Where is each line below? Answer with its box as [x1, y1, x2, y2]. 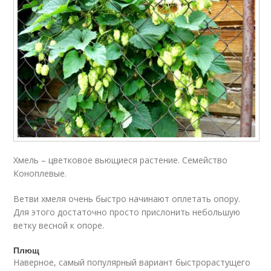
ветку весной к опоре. [13, 220, 105, 232]
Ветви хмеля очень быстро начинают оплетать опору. [13, 193, 241, 205]
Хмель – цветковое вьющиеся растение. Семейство [13, 154, 228, 166]
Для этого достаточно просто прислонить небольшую [13, 206, 241, 218]
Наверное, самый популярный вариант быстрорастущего [13, 256, 251, 269]
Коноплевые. [13, 168, 67, 180]
